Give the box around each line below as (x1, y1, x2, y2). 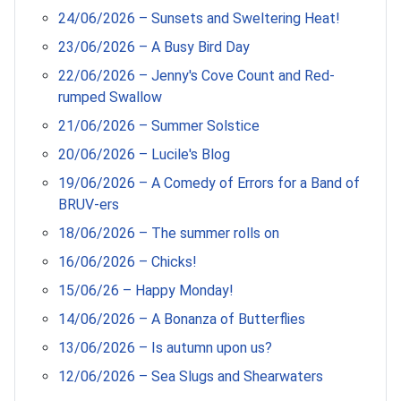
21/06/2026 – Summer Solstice (58, 117, 260, 134)
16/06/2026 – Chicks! (58, 253, 197, 270)
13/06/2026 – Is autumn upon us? (58, 339, 272, 356)
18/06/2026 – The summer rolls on (58, 225, 279, 242)
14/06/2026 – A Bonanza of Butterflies (58, 311, 305, 328)
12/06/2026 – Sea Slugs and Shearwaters (58, 368, 323, 385)
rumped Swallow (58, 89, 162, 106)
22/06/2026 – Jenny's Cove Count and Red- (58, 67, 335, 84)
